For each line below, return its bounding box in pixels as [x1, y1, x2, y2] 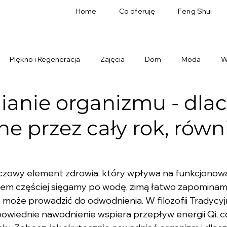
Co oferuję [119, 7, 156, 16]
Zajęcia [100, 54, 125, 64]
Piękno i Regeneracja [10, 54, 80, 64]
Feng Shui [178, 7, 212, 16]
